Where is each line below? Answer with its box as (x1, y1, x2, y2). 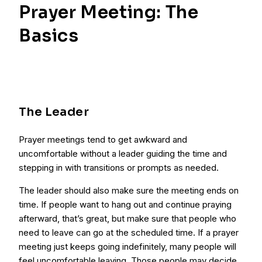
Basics (19, 25, 79, 47)
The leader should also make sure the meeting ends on (19, 185, 239, 196)
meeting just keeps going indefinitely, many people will (19, 241, 236, 252)
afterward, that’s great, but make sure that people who (19, 213, 236, 224)
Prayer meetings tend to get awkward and (19, 134, 187, 145)
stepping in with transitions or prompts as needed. (19, 162, 219, 173)
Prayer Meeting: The (19, 1, 199, 23)
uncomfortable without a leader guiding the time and (19, 148, 227, 159)
